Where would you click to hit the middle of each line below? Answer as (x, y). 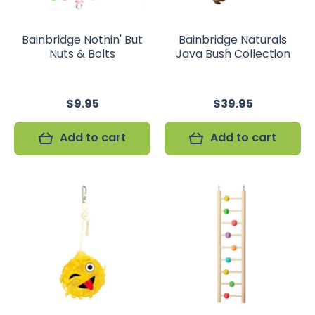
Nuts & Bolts (82, 54)
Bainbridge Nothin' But (82, 40)
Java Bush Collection (233, 54)
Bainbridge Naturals (233, 40)
